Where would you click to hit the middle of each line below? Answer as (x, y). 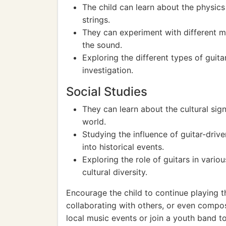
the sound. (102, 45)
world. (94, 122)
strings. (96, 20)
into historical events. (123, 147)
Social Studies (107, 92)
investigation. (108, 70)
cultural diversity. (115, 172)
